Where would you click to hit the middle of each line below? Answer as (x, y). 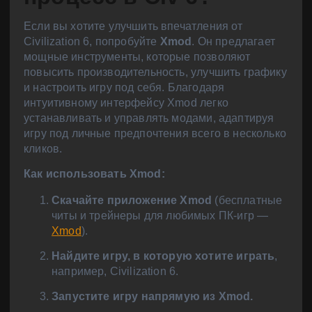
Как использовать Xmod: (94, 174)
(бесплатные (247, 201)
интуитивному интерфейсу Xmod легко (126, 103)
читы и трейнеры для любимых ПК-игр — (160, 216)
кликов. (43, 149)
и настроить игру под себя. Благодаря (124, 87)
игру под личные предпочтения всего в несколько (155, 133)
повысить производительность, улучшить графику (155, 72)
